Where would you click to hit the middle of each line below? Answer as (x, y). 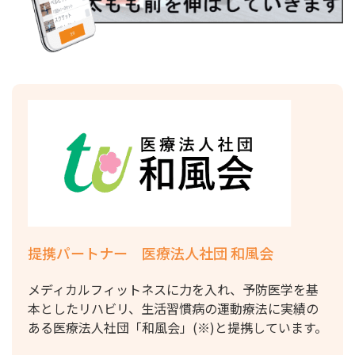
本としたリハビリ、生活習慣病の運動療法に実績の (173, 309)
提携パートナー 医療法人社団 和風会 (151, 253)
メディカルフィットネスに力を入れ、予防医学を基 (173, 290)
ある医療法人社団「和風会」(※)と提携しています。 (177, 328)
